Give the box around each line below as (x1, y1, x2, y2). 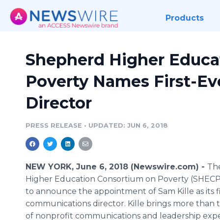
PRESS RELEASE (26, 122, 82, 129)
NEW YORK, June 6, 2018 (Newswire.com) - (26, 162, 207, 171)
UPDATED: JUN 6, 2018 (88, 122, 168, 129)
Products (165, 13, 204, 23)
